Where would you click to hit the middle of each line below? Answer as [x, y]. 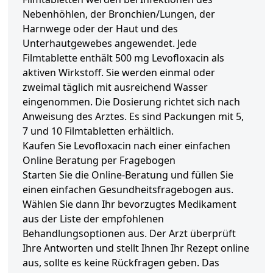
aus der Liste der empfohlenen [93, 219]
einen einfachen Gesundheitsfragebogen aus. [128, 190]
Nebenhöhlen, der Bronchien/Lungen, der [119, 14]
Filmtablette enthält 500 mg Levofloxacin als [123, 58]
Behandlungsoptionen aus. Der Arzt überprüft [129, 234]
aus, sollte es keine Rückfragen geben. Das [121, 263]
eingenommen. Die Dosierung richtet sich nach [131, 102]
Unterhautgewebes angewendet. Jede [110, 44]
